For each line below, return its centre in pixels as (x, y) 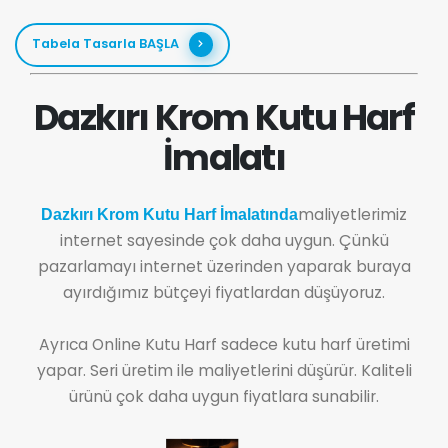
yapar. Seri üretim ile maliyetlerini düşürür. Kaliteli (224, 370)
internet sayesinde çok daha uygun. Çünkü (224, 240)
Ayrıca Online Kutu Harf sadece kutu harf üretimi (224, 344)
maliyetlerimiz (352, 214)
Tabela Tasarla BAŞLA (105, 44)
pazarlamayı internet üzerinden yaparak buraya (224, 266)
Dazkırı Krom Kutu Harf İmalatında (169, 214)
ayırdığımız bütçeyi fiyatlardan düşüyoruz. (224, 292)
